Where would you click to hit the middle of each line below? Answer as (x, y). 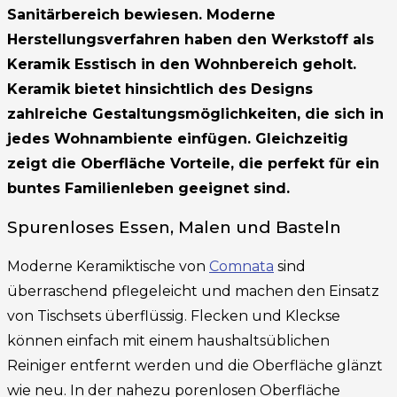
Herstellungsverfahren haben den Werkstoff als (191, 39)
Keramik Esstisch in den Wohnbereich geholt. (182, 64)
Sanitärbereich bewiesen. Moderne (141, 14)
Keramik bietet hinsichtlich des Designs (160, 89)
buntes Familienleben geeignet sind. (148, 188)
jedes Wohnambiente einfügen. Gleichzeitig (178, 138)
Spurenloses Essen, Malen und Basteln (174, 228)
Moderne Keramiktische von (108, 267)
